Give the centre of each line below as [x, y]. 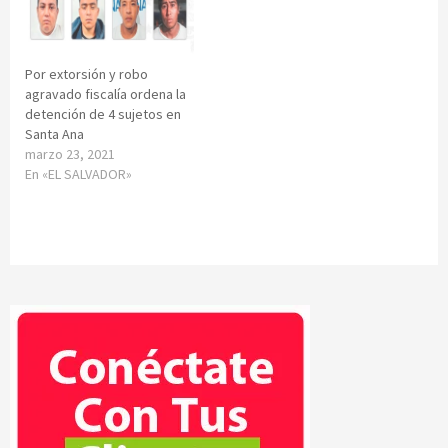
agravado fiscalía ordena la [105, 93]
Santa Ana [54, 133]
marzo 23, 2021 [70, 153]
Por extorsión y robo [86, 73]
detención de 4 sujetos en [103, 113]
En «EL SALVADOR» [78, 173]
